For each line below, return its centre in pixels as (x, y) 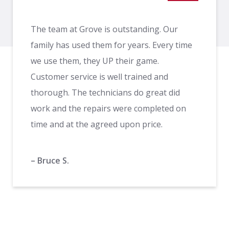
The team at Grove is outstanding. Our (104, 29)
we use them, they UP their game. (95, 61)
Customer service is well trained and (99, 76)
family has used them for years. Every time (111, 45)
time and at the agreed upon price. (97, 124)
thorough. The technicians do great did (105, 92)
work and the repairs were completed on (108, 108)
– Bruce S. (50, 160)
